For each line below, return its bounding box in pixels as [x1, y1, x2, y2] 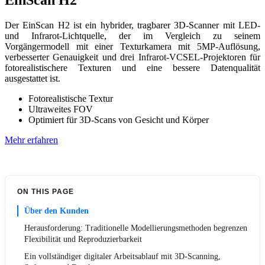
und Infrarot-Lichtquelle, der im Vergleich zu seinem [5, 31, 260, 41]
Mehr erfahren [5, 135, 58, 146]
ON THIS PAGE [17, 188, 74, 196]
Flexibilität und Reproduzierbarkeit [24, 235, 142, 244]
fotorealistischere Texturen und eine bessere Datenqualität [5, 63, 260, 73]
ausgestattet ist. [5, 73, 60, 84]
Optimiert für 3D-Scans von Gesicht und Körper [28, 115, 209, 125]
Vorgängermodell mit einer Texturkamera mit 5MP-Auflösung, [5, 41, 260, 52]
